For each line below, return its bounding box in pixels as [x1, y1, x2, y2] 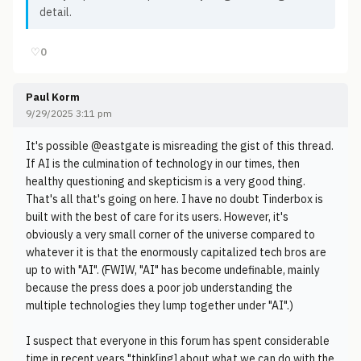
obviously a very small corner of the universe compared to [26, 227, 315, 242]
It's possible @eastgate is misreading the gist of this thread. [26, 139, 334, 153]
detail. [39, 5, 72, 19]
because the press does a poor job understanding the [26, 280, 293, 295]
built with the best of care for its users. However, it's [26, 210, 288, 224]
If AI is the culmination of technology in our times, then [26, 156, 300, 171]
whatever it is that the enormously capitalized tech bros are [26, 245, 326, 259]
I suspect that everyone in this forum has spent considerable [26, 334, 330, 348]
